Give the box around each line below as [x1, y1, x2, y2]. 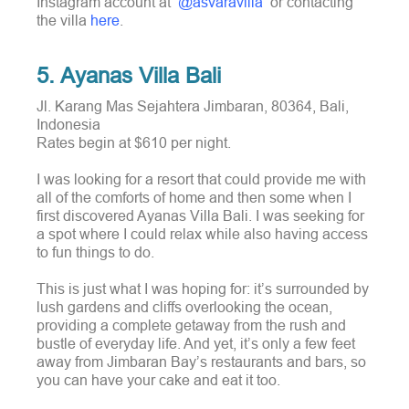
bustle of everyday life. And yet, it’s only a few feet [37, 335, 355, 352]
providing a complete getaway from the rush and [37, 317, 346, 334]
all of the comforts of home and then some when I [37, 189, 351, 206]
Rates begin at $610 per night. [37, 134, 231, 152]
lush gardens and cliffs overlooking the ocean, [37, 299, 332, 316]
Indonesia [37, 116, 100, 133]
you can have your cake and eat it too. [37, 372, 280, 389]
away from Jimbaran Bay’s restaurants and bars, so [37, 353, 366, 371]
